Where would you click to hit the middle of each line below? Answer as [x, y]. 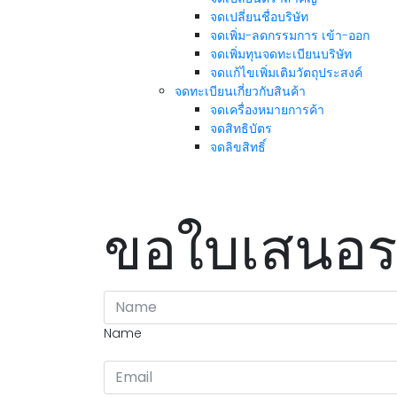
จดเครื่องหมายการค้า [267, 110]
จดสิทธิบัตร [241, 128]
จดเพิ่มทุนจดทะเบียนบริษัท [281, 54]
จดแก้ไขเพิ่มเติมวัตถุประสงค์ [286, 73]
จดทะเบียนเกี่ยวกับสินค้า [240, 91]
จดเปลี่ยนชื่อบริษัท [259, 17]
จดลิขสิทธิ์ [238, 147]
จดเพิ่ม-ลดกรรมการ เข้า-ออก [290, 35]
